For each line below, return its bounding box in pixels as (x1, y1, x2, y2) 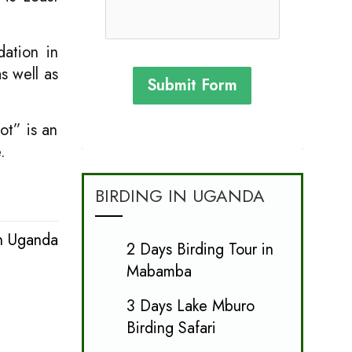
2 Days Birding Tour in (126, 237, 273, 261)
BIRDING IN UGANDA (94, 182, 265, 208)
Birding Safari (126, 316, 216, 339)
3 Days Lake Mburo (126, 294, 255, 317)
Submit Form (147, 73, 238, 97)
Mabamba (126, 259, 192, 283)
